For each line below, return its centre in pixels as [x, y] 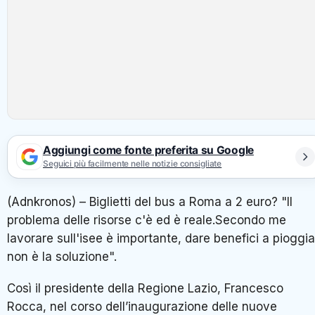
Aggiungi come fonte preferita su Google [148, 150]
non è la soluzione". [62, 256]
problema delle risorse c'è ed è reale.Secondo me [147, 220]
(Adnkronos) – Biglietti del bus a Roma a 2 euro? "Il [150, 201]
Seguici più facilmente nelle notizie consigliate [133, 164]
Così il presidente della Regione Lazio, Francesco [145, 289]
